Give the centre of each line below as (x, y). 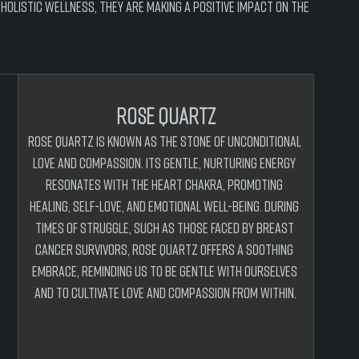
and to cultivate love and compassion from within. (165, 292)
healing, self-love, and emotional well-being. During (165, 206)
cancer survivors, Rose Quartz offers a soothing (165, 249)
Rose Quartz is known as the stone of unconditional (165, 141)
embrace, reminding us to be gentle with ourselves (165, 271)
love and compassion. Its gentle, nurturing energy (165, 163)
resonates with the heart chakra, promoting (165, 184)
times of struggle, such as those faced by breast (165, 228)
